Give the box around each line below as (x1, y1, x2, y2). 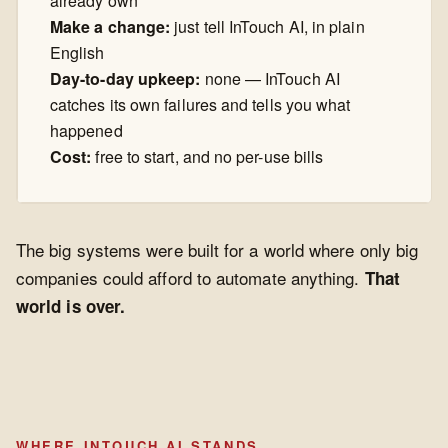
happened (50, 119, 123, 143)
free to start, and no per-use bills (91, 145, 324, 169)
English (50, 41, 105, 65)
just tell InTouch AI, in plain (170, 15, 365, 39)
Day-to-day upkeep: (50, 67, 201, 91)
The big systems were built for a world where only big (16, 237, 419, 263)
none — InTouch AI (200, 67, 340, 91)
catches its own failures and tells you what (50, 93, 351, 117)
